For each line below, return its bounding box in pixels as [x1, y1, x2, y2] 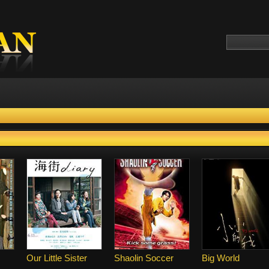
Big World [202, 253, 240, 263]
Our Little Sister [26, 253, 87, 263]
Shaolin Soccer [114, 253, 174, 263]
